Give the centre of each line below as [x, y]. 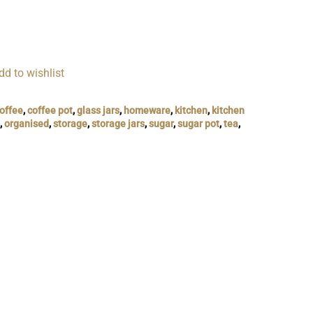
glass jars [98, 110]
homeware [147, 110]
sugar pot [198, 124]
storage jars [118, 124]
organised [26, 124]
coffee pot [50, 110]
